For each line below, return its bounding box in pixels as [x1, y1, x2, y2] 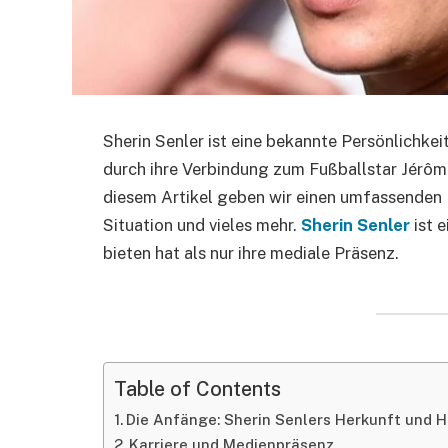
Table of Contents [114, 376, 281, 400]
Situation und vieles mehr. [103, 215, 301, 235]
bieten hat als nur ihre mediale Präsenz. [103, 243, 399, 263]
